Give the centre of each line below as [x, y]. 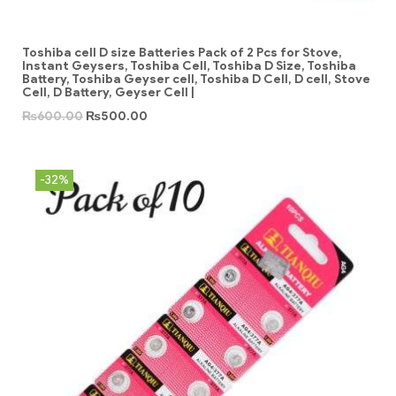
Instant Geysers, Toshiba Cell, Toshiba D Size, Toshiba [189, 65]
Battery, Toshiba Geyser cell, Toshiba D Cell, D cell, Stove [196, 79]
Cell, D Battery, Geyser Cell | [108, 92]
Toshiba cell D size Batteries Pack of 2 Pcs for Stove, [182, 52]
